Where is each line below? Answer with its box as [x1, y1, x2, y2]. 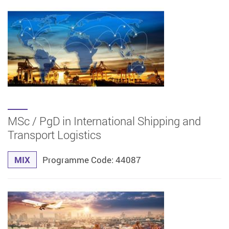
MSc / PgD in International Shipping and [8, 113, 201, 129]
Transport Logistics [8, 127, 101, 143]
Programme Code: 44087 [42, 154, 141, 166]
